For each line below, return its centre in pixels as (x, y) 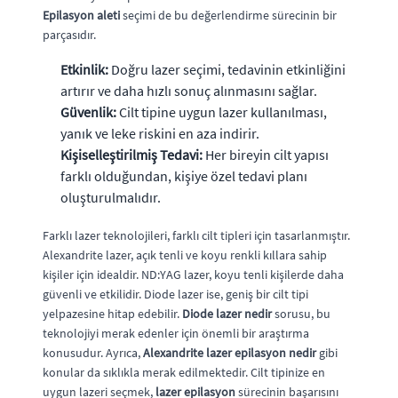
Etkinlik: (84, 69)
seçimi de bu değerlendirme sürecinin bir (228, 15)
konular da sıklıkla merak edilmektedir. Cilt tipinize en (184, 372)
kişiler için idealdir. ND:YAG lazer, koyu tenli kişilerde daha (193, 274)
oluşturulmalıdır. (111, 197)
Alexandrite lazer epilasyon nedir (230, 352)
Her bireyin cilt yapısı (266, 154)
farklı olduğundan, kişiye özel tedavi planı (184, 175)
